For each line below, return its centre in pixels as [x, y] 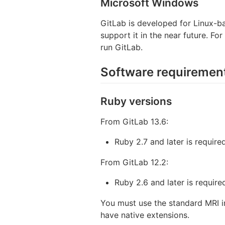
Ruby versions [136, 101]
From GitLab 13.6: [134, 121]
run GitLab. [122, 47]
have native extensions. [145, 215]
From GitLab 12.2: [134, 162]
